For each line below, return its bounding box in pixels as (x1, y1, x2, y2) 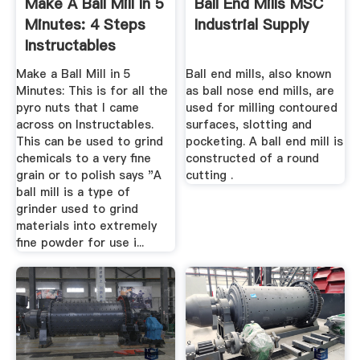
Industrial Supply (194, 14, 309, 35)
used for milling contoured (186, 99, 338, 116)
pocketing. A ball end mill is (186, 133, 344, 149)
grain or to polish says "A (15, 166, 162, 183)
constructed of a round (186, 149, 320, 166)
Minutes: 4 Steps (24, 14, 145, 35)
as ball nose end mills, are (186, 82, 335, 99)
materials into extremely (15, 217, 157, 234)
